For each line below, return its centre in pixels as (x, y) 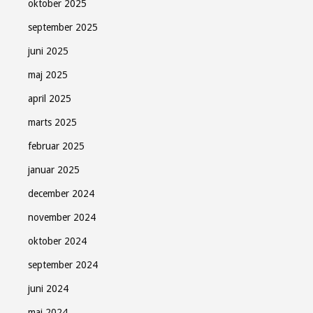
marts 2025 (52, 122)
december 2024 (61, 194)
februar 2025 (56, 146)
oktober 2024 (57, 241)
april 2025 (50, 99)
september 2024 (63, 265)
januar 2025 (54, 170)
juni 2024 (48, 289)
